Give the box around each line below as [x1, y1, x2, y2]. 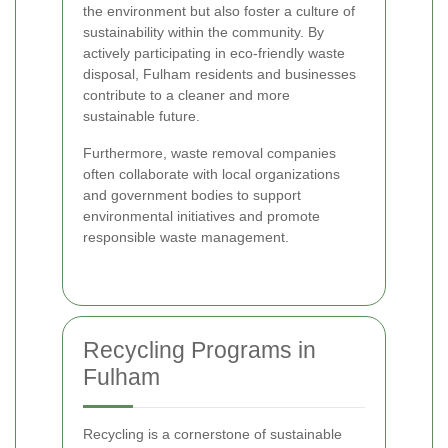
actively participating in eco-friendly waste [83, 44, 345, 61]
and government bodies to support [83, 186, 301, 203]
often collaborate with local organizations [83, 165, 340, 182]
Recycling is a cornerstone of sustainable [83, 425, 342, 442]
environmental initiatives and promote [83, 207, 320, 224]
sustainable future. [83, 107, 200, 124]
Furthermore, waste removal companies [83, 144, 336, 161]
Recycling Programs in [83, 336, 316, 363]
